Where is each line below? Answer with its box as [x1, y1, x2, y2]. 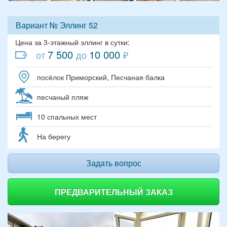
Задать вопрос [86, 159, 141, 168]
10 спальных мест [37, 111, 97, 122]
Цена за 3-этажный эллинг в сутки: [15, 36, 130, 47]
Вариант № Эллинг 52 [16, 19, 98, 31]
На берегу [37, 131, 70, 141]
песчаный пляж [37, 91, 88, 102]
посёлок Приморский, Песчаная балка [37, 71, 165, 82]
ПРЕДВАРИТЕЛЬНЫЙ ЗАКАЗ [54, 185, 173, 198]
